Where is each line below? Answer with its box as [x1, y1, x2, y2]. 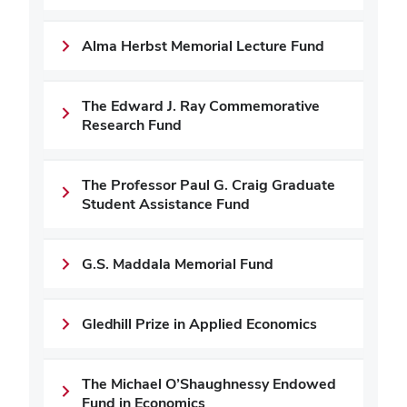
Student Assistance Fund [82, 194, 250, 213]
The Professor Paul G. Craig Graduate [82, 175, 335, 194]
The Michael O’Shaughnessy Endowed [82, 374, 336, 393]
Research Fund [82, 115, 182, 134]
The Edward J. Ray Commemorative [82, 96, 320, 115]
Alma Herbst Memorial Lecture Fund [82, 36, 324, 55]
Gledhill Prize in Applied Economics [82, 314, 317, 333]
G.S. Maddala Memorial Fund [82, 254, 273, 273]
